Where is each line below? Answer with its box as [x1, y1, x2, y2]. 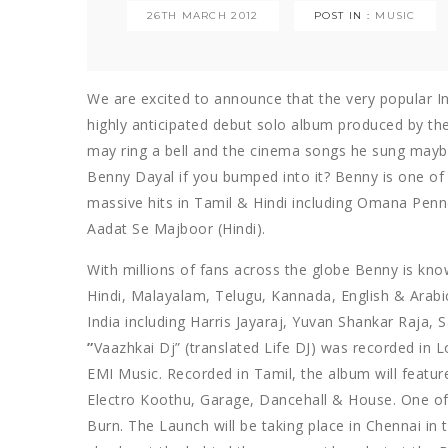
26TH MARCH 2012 [147, 8, 259, 22]
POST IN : [313, 8, 371, 22]
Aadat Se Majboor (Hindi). [87, 218, 266, 238]
